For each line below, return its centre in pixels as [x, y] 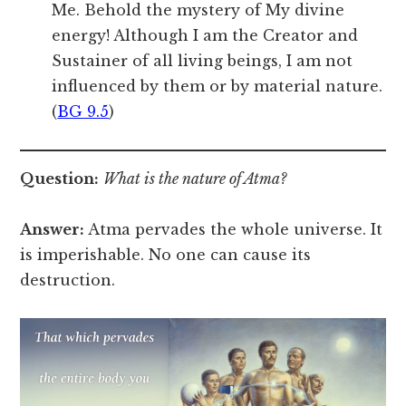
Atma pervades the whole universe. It [234, 230]
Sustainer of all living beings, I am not [203, 61]
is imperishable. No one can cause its [166, 255]
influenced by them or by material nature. [217, 87]
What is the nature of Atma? [195, 179]
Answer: [53, 230]
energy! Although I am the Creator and [205, 36]
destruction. [70, 280]
